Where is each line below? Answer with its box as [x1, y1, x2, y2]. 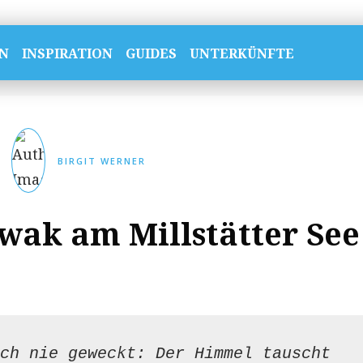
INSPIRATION [21, 45, 113, 62]
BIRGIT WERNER [58, 154, 147, 167]
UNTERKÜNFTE [189, 45, 294, 62]
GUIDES [125, 45, 177, 62]
